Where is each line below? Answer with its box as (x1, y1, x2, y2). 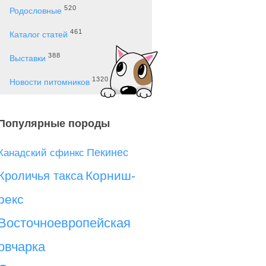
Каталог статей (9, 30, 68, 39)
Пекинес (87, 147, 128, 159)
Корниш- (85, 169, 135, 182)
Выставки (9, 53, 46, 63)
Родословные (9, 6, 62, 15)
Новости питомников (9, 77, 90, 87)
